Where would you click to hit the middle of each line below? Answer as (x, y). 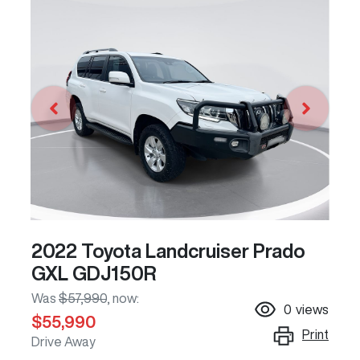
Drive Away (63, 342)
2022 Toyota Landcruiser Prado (168, 251)
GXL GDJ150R (94, 274)
